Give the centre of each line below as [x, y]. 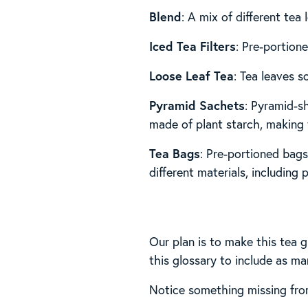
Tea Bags [175, 153]
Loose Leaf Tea [192, 75]
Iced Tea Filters [193, 46]
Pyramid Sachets [197, 105]
